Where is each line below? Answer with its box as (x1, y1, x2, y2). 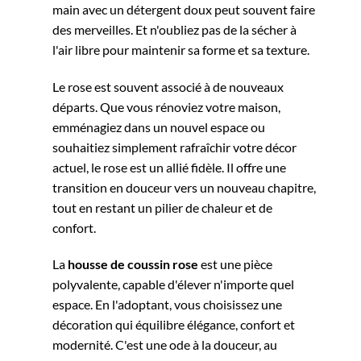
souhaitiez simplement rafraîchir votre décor (52, 139, 297, 155)
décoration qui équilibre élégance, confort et (52, 317, 295, 333)
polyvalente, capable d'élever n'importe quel (52, 276, 294, 293)
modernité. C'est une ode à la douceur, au (52, 337, 277, 353)
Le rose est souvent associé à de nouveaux (52, 78, 284, 94)
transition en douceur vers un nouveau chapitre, (52, 179, 316, 195)
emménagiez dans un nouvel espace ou (52, 118, 265, 135)
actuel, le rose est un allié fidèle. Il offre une (52, 159, 286, 175)
